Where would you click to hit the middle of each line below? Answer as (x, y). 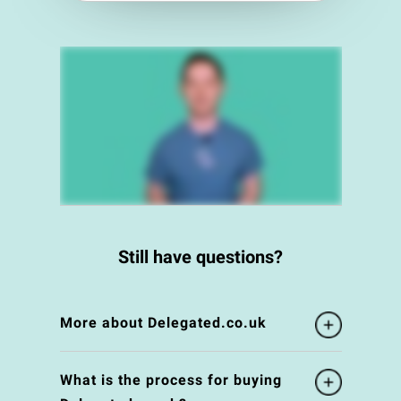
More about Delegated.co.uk (163, 323)
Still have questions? (200, 257)
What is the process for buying (171, 380)
